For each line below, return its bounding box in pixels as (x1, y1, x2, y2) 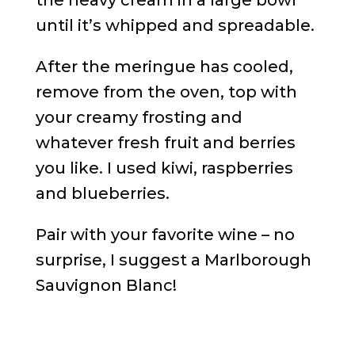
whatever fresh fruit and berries (35, 133, 296, 153)
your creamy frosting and (35, 108, 242, 128)
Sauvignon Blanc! (35, 276, 177, 296)
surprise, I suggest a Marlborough (35, 250, 311, 270)
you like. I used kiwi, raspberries (35, 158, 293, 178)
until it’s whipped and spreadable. (35, 16, 315, 36)
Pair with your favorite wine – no (35, 225, 295, 245)
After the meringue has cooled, (35, 57, 293, 77)
